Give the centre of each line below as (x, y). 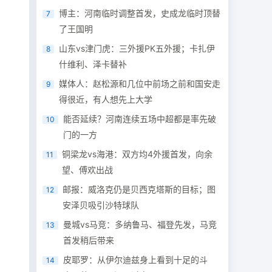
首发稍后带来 (89, 240)
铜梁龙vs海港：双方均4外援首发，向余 (138, 154)
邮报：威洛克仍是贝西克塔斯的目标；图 (139, 189)
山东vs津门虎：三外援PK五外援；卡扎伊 (137, 48)
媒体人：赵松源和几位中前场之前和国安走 (140, 83)
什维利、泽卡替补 (93, 64)
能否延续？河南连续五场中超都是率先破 (140, 119)
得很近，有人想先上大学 (106, 99)
